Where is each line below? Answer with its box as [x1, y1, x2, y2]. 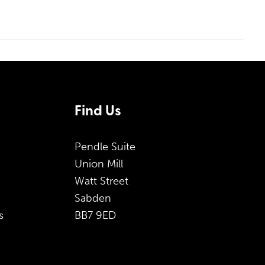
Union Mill [74, 157, 123, 170]
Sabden [74, 192, 111, 205]
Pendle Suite [74, 140, 135, 153]
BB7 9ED [74, 209, 116, 222]
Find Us [74, 105, 121, 119]
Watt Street [74, 174, 128, 188]
